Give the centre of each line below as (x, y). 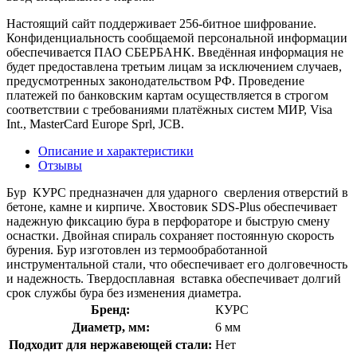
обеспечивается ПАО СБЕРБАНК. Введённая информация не (175, 52)
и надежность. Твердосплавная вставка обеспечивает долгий (174, 278)
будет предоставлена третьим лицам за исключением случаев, (174, 66)
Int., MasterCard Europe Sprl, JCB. (95, 124)
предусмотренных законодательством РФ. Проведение (155, 80)
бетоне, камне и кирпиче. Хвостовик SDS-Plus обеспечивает (172, 206)
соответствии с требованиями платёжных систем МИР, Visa (169, 109)
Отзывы (60, 165)
